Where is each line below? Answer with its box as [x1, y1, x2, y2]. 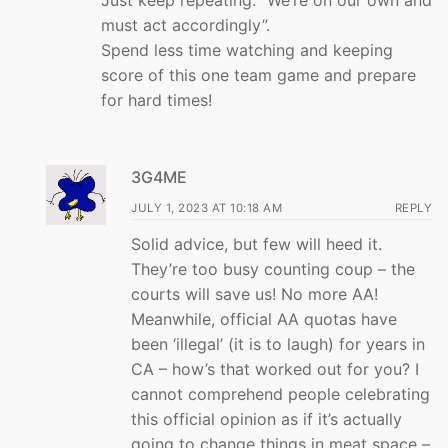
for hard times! [101, 89, 212, 110]
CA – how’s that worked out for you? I [131, 358, 419, 379]
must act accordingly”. [101, 14, 270, 35]
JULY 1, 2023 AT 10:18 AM [131, 200, 282, 215]
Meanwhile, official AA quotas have [131, 308, 397, 329]
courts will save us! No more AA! [131, 283, 378, 304]
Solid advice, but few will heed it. [131, 233, 382, 254]
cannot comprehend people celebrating [131, 383, 430, 404]
